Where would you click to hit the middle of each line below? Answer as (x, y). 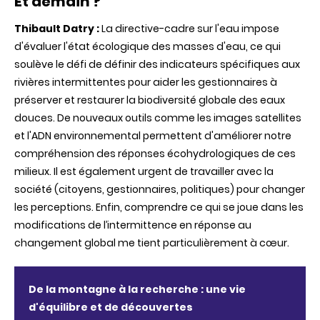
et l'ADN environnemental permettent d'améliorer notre (153, 136)
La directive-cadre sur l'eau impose (190, 29)
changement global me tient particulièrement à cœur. (152, 243)
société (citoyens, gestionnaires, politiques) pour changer (160, 190)
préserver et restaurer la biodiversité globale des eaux (150, 100)
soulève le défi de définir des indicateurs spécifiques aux (157, 65)
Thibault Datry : (58, 29)
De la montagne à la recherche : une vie (137, 290)
